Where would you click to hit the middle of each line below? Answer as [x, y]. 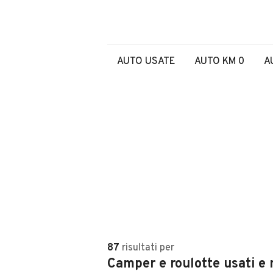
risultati [140, 248]
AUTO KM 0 [219, 62]
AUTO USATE [146, 62]
